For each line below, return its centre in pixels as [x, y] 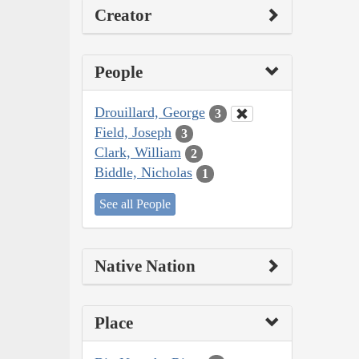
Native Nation [145, 266]
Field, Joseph [133, 133]
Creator [123, 16]
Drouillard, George [150, 113]
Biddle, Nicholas [143, 173]
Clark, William [138, 153]
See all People [135, 204]
